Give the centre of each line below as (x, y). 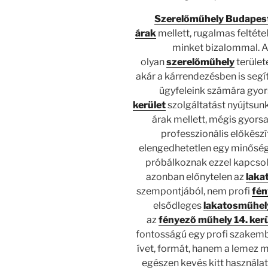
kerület (150, 105)
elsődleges (179, 206)
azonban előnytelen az (196, 177)
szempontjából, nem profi (194, 191)
